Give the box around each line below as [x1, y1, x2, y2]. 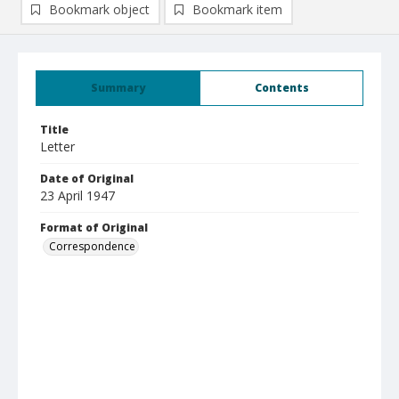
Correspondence [49, 239, 135, 254]
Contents [254, 80, 309, 95]
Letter [40, 138, 75, 155]
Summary [91, 80, 145, 95]
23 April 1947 [40, 187, 115, 204]
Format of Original [40, 220, 148, 235]
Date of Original [40, 171, 134, 186]
